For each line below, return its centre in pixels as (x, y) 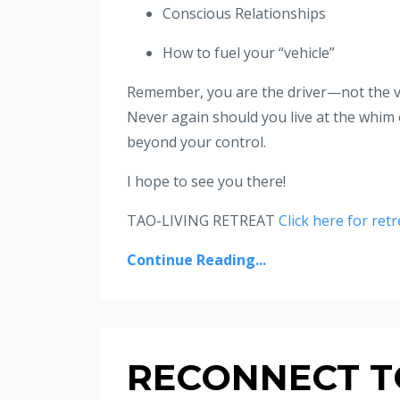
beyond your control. (196, 142)
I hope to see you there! (206, 181)
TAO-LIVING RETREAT (203, 220)
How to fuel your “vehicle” (249, 52)
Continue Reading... (196, 259)
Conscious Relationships (244, 13)
